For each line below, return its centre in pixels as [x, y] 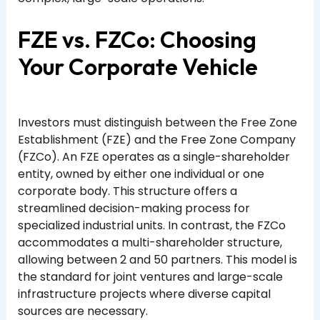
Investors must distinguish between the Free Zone [157, 122]
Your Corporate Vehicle [137, 66]
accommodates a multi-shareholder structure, [150, 242]
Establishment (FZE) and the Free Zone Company [156, 139]
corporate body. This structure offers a [127, 191]
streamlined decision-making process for [134, 208]
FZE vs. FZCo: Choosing [137, 39]
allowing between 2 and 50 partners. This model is [157, 259]
